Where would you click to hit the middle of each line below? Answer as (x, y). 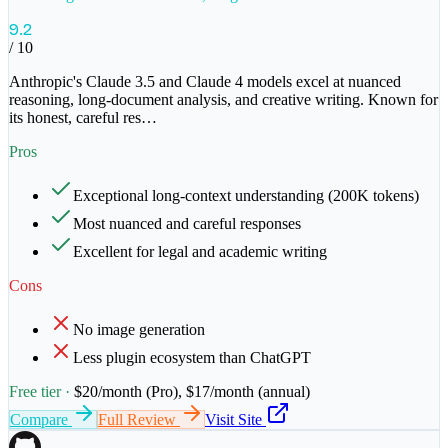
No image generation (139, 329)
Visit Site (235, 419)
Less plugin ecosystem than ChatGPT (192, 357)
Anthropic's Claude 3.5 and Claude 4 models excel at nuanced (205, 81)
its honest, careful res (75, 117)
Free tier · (41, 391)
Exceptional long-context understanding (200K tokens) (246, 195)
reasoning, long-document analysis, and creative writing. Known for (223, 99)
